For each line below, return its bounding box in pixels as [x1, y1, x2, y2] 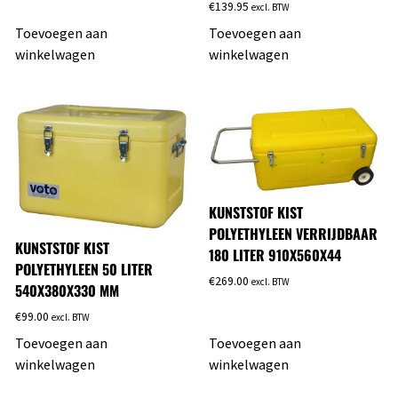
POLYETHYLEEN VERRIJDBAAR [209, 223, 378, 245]
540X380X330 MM [15, 280, 119, 301]
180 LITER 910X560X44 [209, 244, 341, 267]
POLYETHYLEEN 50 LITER [15, 259, 153, 280]
